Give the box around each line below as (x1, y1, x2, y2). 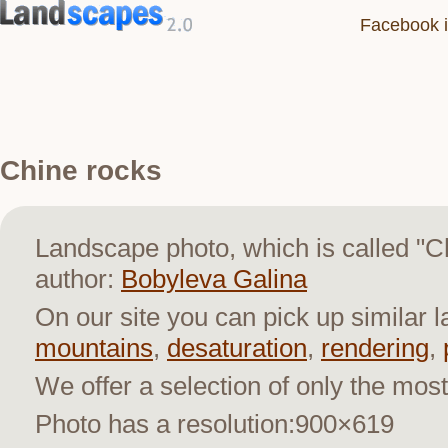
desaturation (167, 332, 307, 363)
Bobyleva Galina (121, 263, 307, 294)
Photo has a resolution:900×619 (35, 408, 394, 439)
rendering (321, 332, 429, 363)
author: (35, 263, 121, 294)
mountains (35, 332, 153, 363)
